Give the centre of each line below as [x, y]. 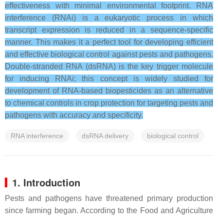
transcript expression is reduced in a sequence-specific [109, 30]
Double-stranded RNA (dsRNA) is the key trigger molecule [109, 66]
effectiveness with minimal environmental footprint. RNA [109, 6]
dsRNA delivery [105, 136]
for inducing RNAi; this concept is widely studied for [109, 79]
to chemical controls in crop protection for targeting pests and [109, 103]
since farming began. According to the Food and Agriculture [109, 210]
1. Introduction [46, 182]
